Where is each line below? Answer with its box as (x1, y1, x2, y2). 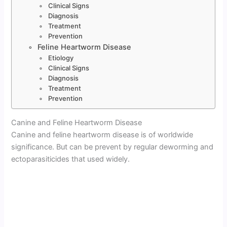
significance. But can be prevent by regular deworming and (11, 142, 214, 152)
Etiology (48, 53, 73, 62)
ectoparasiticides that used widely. (11, 154, 130, 164)
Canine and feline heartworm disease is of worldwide (11, 130, 194, 139)
